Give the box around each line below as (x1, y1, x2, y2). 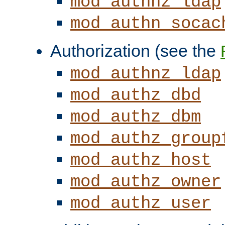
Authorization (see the (50, 41, 220, 60)
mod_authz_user (70, 193, 211, 213)
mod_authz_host (70, 150, 211, 170)
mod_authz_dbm (70, 107, 201, 127)
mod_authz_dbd (70, 85, 201, 105)
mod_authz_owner (70, 172, 221, 191)
